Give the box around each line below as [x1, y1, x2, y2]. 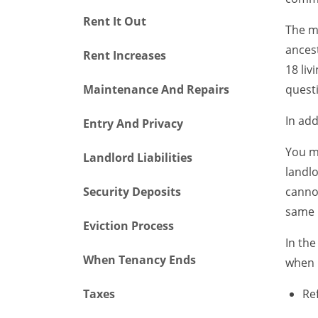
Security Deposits [83, 184, 181, 199]
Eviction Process [83, 218, 174, 234]
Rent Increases [83, 48, 166, 63]
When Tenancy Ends [83, 252, 196, 268]
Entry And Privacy [83, 116, 183, 131]
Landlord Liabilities [83, 150, 192, 165]
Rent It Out [83, 13, 146, 29]
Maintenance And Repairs [83, 82, 229, 97]
